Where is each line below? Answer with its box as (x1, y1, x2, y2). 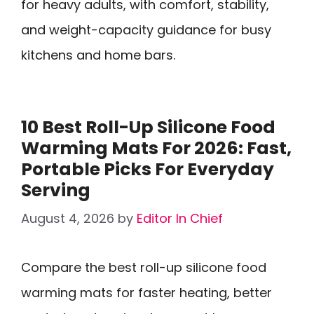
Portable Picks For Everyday (21, 157, 274, 182)
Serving (21, 178, 90, 203)
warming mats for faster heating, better (21, 284, 272, 301)
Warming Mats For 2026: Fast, (21, 136, 292, 161)
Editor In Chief (137, 210, 223, 227)
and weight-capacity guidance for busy (21, 21, 271, 39)
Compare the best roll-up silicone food (21, 259, 266, 276)
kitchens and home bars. (21, 46, 175, 64)
